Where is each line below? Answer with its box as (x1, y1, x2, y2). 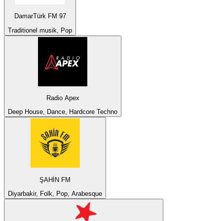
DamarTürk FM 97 (14, 12, 66, 20)
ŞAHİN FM (39, 176, 71, 184)
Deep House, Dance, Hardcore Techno (8, 108, 117, 116)
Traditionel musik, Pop (8, 26, 72, 34)
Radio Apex (46, 94, 79, 102)
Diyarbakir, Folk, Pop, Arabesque (8, 189, 102, 197)
